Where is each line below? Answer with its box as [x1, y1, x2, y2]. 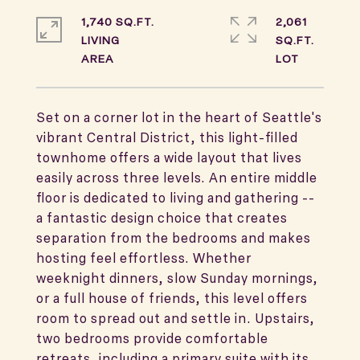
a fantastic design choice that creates [36, 209, 288, 227]
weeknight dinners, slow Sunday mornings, [36, 269, 318, 287]
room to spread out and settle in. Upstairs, [36, 309, 315, 327]
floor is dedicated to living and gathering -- [36, 189, 315, 207]
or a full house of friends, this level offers [36, 289, 308, 307]
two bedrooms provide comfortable [36, 329, 268, 347]
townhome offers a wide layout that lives [36, 149, 302, 166]
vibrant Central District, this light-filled [36, 129, 298, 146]
